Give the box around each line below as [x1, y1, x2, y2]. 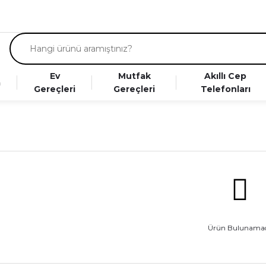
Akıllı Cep [204, 71, 247, 81]
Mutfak [118, 71, 151, 81]
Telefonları [200, 84, 251, 94]
